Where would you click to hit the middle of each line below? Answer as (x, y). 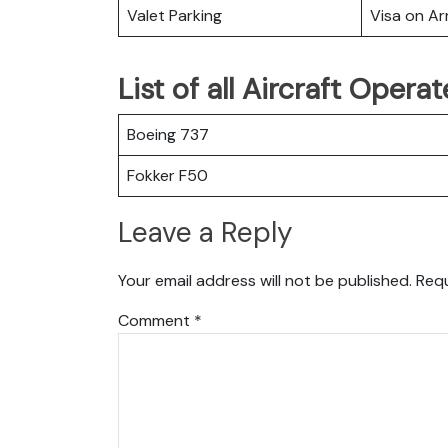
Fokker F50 (167, 175)
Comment (156, 320)
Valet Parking (174, 15)
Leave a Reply (205, 233)
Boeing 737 (168, 134)
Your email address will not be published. (265, 280)
